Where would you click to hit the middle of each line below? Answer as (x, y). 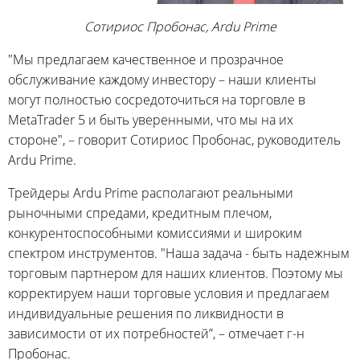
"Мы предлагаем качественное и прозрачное (146, 59)
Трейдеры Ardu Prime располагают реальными (151, 192)
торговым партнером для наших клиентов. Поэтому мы (176, 273)
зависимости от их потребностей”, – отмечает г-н (156, 333)
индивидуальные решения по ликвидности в (146, 313)
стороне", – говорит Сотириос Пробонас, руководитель (174, 139)
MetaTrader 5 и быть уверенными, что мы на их (151, 119)
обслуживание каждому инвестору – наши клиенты (162, 79)
